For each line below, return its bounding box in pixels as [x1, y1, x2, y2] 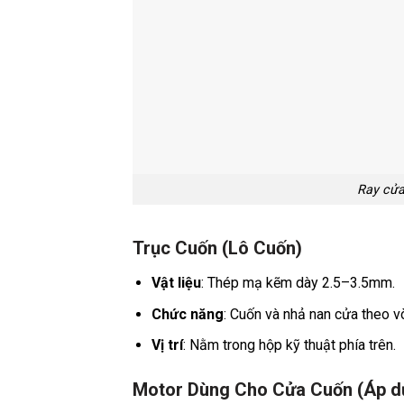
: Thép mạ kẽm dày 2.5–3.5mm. [200, 274, 395, 292]
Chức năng [151, 305, 224, 323]
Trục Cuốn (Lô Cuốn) [133, 237, 302, 260]
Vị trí [151, 336, 183, 354]
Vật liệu [151, 274, 201, 292]
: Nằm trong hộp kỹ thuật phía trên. [182, 336, 396, 354]
